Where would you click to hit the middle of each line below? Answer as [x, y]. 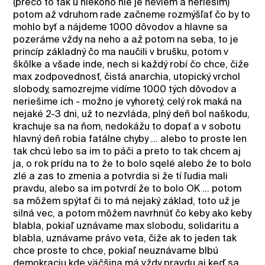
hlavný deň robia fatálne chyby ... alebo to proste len [130, 138]
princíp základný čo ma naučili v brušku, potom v [121, 51]
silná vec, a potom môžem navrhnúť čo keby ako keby [132, 213]
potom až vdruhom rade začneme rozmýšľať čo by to [132, 14]
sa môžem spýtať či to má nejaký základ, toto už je [127, 201]
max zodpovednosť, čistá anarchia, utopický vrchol [127, 76]
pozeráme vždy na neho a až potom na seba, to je [126, 39]
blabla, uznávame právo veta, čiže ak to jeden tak [125, 238]
